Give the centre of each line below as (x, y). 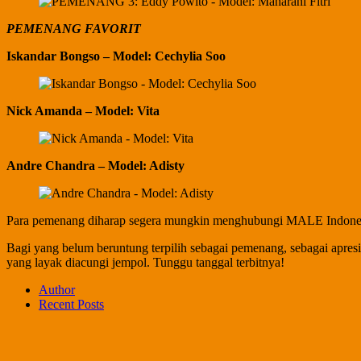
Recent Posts (71, 304)
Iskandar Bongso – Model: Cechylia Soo (116, 56)
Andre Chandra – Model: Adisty (95, 165)
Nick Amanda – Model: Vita (83, 110)
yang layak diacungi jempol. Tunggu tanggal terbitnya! (145, 262)
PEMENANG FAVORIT (74, 28)
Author (57, 289)
